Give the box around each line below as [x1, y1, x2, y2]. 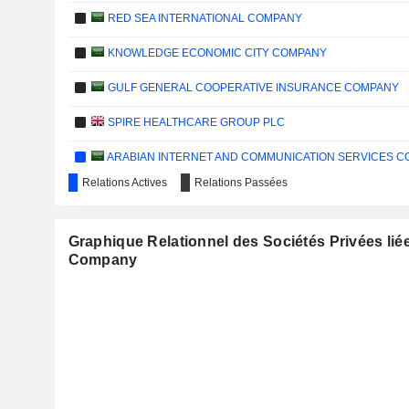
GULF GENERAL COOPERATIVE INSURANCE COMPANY [105, 81, 399, 94]
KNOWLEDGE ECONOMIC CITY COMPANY [105, 47, 327, 59]
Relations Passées [194, 176, 288, 189]
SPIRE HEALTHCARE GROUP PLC [105, 116, 285, 129]
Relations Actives [81, 176, 167, 189]
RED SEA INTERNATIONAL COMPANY [105, 12, 302, 25]
